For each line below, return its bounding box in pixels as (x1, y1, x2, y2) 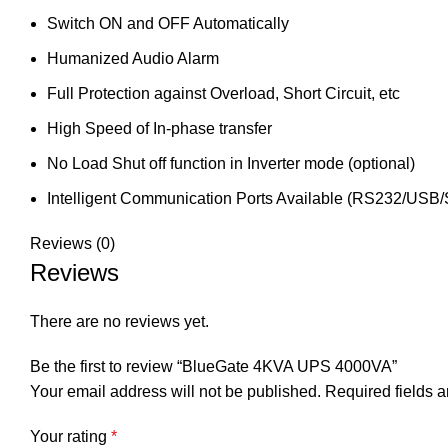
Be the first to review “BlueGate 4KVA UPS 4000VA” (30, 358, 397, 375)
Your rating (30, 428, 111, 445)
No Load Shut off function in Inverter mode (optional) (47, 155, 415, 172)
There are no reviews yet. (30, 313, 209, 330)
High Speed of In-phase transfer (47, 120, 272, 137)
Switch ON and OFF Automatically (47, 15, 289, 32)
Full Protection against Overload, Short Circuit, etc (47, 85, 400, 102)
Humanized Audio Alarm (47, 50, 219, 67)
